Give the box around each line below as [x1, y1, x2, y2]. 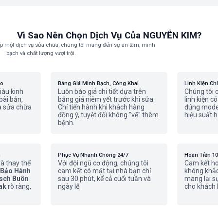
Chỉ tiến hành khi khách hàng [58, 103, 145, 111]
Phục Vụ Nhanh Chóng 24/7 [58, 152, 128, 158]
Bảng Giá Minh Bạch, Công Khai [58, 80, 139, 87]
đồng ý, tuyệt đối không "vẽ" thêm [58, 111, 159, 119]
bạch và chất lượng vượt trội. [6, 50, 76, 56]
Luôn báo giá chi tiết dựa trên [58, 88, 146, 95]
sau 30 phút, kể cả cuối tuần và [58, 175, 151, 182]
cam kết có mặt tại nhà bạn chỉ [58, 167, 151, 175]
